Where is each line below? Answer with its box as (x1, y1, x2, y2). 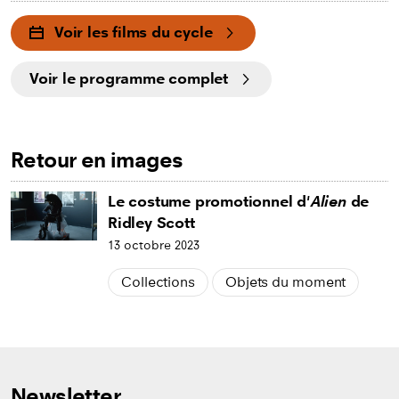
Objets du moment (224, 273, 346, 291)
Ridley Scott (108, 214, 195, 233)
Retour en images (11, 147, 183, 174)
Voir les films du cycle (54, 23, 213, 43)
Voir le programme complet (29, 69, 228, 89)
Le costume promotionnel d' (108, 192, 311, 212)
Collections (121, 273, 195, 291)
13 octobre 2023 (108, 238, 199, 254)
